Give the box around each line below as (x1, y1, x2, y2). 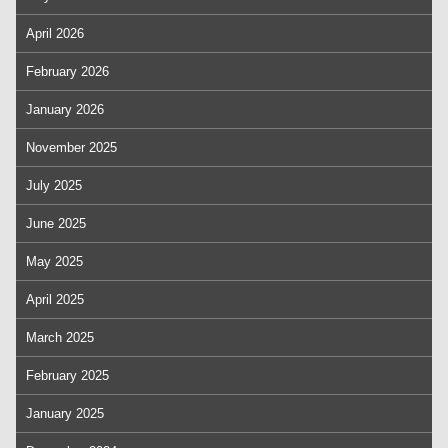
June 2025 (26, 216, 86, 231)
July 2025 (26, 178, 82, 193)
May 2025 (26, 254, 83, 269)
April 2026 (26, 26, 84, 41)
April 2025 (26, 292, 84, 307)
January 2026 (26, 102, 104, 117)
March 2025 (26, 330, 94, 345)
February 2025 (26, 368, 109, 383)
